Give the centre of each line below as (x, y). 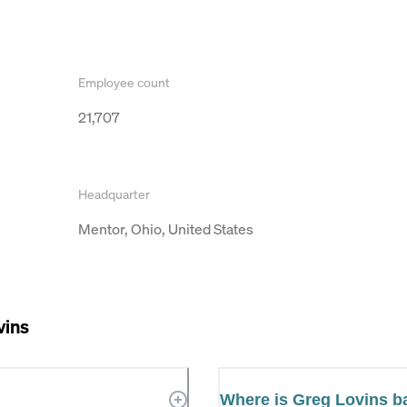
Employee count (124, 82)
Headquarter (114, 194)
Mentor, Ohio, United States (166, 228)
